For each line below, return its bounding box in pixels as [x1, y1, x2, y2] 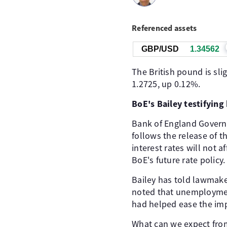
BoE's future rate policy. [132, 154, 225, 166]
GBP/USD [141, 45, 179, 53]
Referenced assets [132, 23, 197, 33]
